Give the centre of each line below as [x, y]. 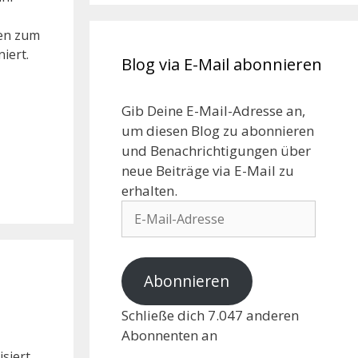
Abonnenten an [169, 335]
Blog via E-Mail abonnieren [222, 64]
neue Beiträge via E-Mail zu [208, 170]
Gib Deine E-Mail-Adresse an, [213, 110]
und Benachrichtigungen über [216, 150]
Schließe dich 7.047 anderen [210, 315]
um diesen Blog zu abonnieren [218, 130]
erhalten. [149, 190]
